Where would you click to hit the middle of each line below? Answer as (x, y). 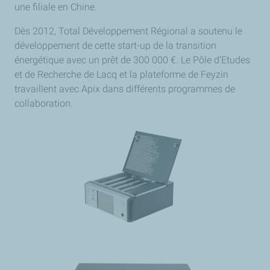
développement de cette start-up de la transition (115, 46)
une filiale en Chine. (56, 7)
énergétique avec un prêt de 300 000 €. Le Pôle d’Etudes (132, 60)
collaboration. (44, 103)
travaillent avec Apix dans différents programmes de (125, 89)
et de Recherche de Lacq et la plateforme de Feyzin (121, 74)
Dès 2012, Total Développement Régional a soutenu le (128, 31)
